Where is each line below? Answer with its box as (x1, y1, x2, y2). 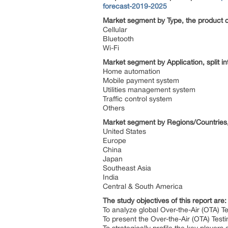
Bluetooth (103, 35, 136, 43)
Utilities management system (103, 85, 197, 94)
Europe (103, 136, 128, 145)
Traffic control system (103, 95, 174, 103)
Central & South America (103, 182, 183, 190)
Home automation (103, 67, 162, 75)
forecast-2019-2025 (103, 2, 167, 10)
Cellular (103, 25, 129, 34)
